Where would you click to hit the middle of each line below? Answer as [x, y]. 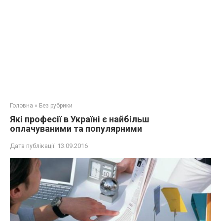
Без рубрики [56, 106]
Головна [21, 106]
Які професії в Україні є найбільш [80, 119]
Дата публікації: [33, 146]
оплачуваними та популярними [76, 129]
